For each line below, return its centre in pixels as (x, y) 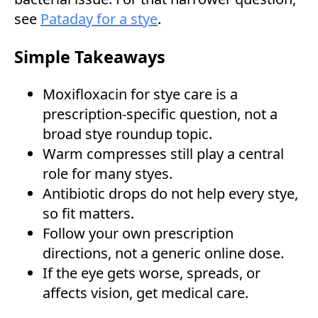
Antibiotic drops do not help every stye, (170, 194)
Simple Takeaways (90, 56)
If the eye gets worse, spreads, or (152, 273)
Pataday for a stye (99, 18)
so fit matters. (88, 214)
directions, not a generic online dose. (163, 253)
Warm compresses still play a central (163, 154)
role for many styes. (108, 174)
